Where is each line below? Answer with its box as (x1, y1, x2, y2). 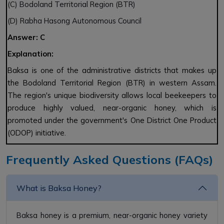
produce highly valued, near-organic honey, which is (7, 103, 216, 113)
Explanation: (7, 49, 53, 59)
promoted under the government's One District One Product (7, 115, 216, 125)
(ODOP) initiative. (7, 128, 66, 138)
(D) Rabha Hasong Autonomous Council (7, 16, 141, 26)
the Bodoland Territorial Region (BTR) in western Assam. (7, 78, 216, 88)
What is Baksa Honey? (16, 182, 101, 193)
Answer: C (7, 32, 45, 42)
